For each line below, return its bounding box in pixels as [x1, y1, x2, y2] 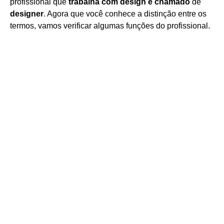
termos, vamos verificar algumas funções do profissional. [10, 21, 210, 30]
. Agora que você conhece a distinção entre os [43, 9, 206, 18]
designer [10, 9, 43, 18]
